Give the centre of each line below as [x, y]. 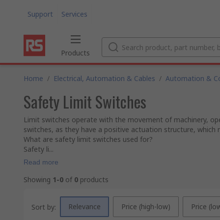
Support [40, 14]
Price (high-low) [146, 206]
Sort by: [44, 207]
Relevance [84, 206]
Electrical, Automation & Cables [104, 78]
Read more [41, 162]
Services [74, 14]
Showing [38, 179]
